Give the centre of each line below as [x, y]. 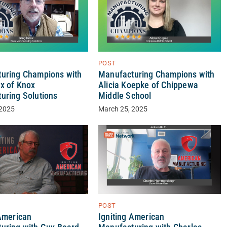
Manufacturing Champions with [156, 75]
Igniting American [131, 217]
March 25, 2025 [123, 109]
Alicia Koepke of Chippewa [148, 85]
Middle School [125, 96]
